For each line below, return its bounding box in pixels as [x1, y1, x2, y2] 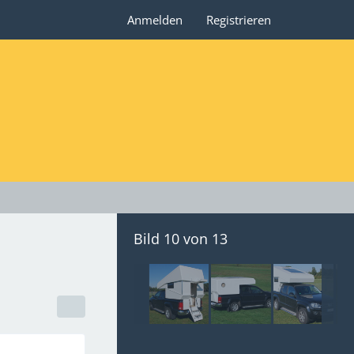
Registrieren [206, 12, 271, 28]
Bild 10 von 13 [134, 229, 228, 248]
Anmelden [127, 12, 183, 28]
